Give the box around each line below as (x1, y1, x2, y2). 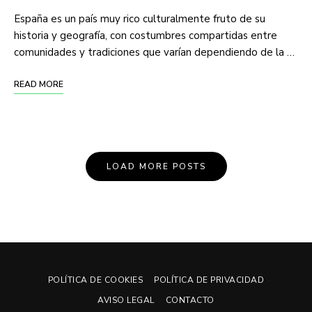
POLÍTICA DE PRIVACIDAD (154, 274, 265, 286)
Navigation (13, 173, 98, 196)
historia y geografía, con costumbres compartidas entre (14, 28, 277, 42)
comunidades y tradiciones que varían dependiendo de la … (14, 45, 295, 59)
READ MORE (14, 78, 63, 90)
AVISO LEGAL (97, 294, 155, 306)
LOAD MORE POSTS (106, 160, 206, 172)
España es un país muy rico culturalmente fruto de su (14, 11, 265, 26)
